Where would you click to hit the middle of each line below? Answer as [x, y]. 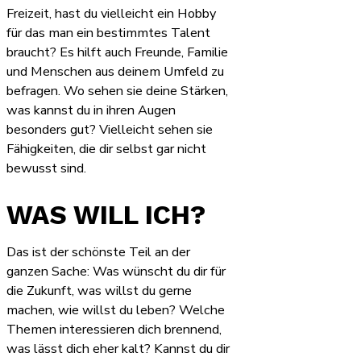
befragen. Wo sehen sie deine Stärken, [117, 91]
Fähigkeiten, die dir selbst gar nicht [106, 149]
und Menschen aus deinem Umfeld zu [115, 72]
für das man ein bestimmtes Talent [108, 33]
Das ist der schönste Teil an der [98, 253]
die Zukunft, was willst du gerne [99, 291]
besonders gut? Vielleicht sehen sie [110, 130]
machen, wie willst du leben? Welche [116, 311]
